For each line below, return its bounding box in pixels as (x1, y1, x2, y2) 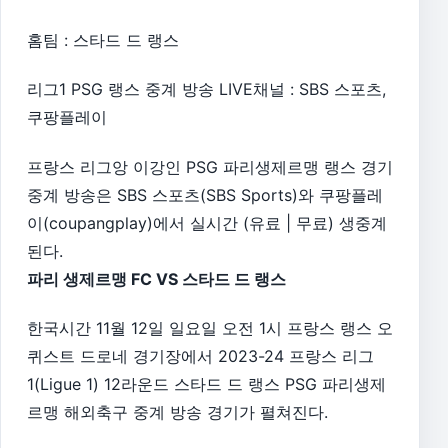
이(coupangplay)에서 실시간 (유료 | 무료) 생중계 (27, 212, 387, 233)
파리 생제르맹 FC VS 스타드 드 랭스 (27, 268, 286, 289)
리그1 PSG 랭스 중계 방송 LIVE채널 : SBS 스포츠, (27, 79, 386, 100)
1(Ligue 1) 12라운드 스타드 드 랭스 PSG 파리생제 (27, 374, 386, 395)
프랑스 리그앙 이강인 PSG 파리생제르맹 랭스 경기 (27, 156, 393, 177)
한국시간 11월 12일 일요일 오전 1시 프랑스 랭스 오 (27, 318, 393, 339)
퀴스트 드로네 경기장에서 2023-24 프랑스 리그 (27, 346, 374, 367)
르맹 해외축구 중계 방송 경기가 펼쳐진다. (27, 402, 328, 423)
